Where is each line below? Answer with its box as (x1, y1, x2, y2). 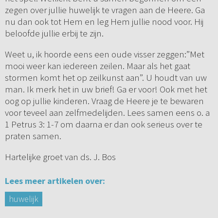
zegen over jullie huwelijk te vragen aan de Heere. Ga (4, 4, 205, 16)
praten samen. (4, 130, 61, 142)
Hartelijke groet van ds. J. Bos (4, 151, 116, 163)
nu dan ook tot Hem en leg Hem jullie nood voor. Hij (4, 16, 203, 28)
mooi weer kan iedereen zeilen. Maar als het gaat (4, 60, 190, 72)
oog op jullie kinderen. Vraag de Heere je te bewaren (4, 95, 204, 107)
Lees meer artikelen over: (4, 175, 105, 187)
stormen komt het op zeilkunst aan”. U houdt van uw (4, 72, 207, 84)
